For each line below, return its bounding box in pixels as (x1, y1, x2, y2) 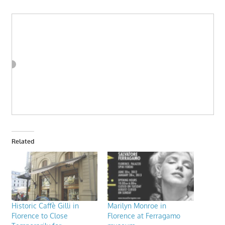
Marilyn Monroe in (107, 201, 166, 210)
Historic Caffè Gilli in (11, 201, 79, 210)
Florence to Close (11, 211, 68, 220)
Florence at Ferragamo (107, 211, 180, 220)
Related (11, 137, 34, 145)
